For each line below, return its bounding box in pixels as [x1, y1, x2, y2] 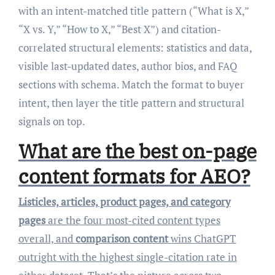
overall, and [18, 231, 76, 246]
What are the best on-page [18, 137, 257, 164]
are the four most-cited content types [45, 213, 220, 228]
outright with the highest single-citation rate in [18, 250, 237, 265]
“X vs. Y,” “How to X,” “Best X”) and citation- [18, 21, 221, 36]
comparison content [75, 231, 168, 246]
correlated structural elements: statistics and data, [18, 40, 252, 55]
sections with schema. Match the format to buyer [18, 77, 244, 91]
